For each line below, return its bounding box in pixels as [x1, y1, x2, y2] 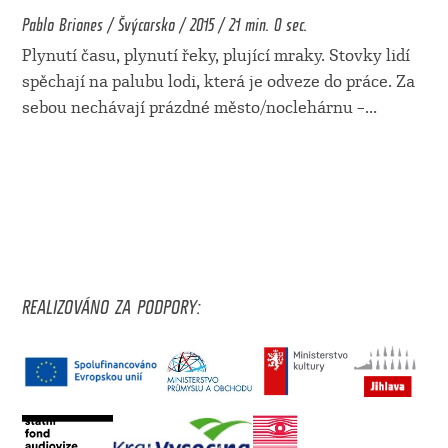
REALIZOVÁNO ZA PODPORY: [21, 284, 200, 321]
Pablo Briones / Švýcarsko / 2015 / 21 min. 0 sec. [21, 5, 307, 38]
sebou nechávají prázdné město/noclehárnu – [21, 98, 365, 118]
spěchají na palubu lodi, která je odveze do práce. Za [21, 72, 415, 92]
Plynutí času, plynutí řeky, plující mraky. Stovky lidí [21, 46, 410, 66]
